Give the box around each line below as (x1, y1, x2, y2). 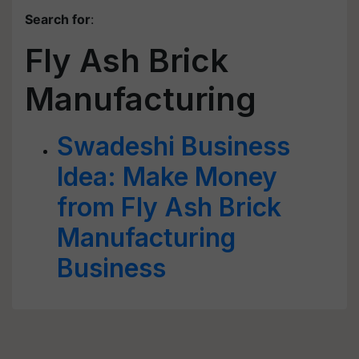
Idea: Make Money (57, 161, 277, 192)
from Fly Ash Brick (57, 192, 281, 223)
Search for (25, 11, 91, 27)
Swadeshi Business (57, 131, 290, 162)
